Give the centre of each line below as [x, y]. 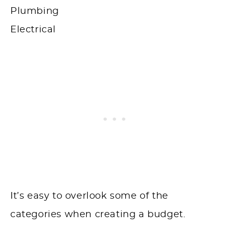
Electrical [33, 30]
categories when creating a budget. [98, 215]
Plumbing [35, 12]
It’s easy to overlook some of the [89, 196]
